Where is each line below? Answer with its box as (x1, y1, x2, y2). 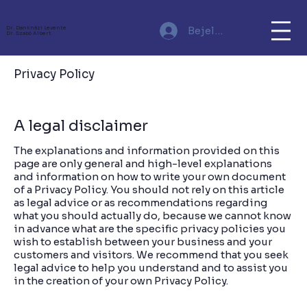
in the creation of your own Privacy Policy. (14, 274, 228, 288)
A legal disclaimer (14, 116, 148, 136)
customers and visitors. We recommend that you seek (14, 248, 288, 262)
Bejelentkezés (187, 24, 261, 38)
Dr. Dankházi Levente (5, 24, 68, 31)
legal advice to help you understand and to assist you (14, 261, 288, 275)
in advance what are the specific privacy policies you (14, 222, 286, 236)
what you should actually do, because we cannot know (14, 209, 291, 223)
